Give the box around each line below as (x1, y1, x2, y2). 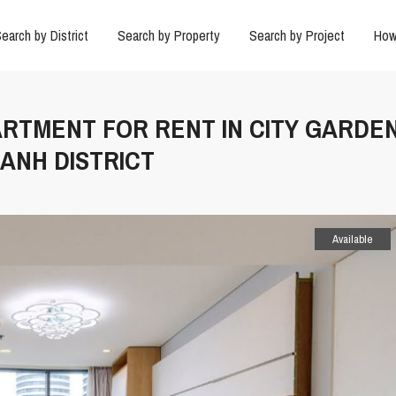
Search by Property (117, 26, 220, 45)
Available (332, 232, 373, 247)
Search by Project (248, 26, 345, 45)
